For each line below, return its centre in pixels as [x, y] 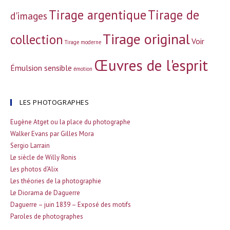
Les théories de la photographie [56, 181]
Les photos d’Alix [34, 169]
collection [37, 40]
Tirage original [146, 39]
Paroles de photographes [47, 216]
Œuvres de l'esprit [151, 65]
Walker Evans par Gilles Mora [52, 134]
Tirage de [174, 15]
